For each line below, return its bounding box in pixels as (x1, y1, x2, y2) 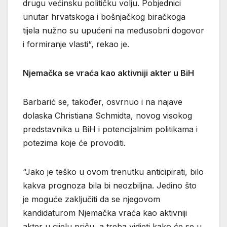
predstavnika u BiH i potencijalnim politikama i (23, 124, 198, 135)
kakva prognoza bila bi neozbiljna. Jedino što (23, 180, 197, 191)
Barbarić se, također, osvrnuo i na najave (23, 97, 182, 107)
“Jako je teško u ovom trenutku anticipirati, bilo (23, 167, 204, 177)
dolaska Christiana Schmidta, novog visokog (23, 110, 192, 121)
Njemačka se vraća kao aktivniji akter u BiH (23, 68, 194, 79)
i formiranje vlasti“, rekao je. (23, 39, 129, 50)
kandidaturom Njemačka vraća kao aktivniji (23, 208, 187, 218)
